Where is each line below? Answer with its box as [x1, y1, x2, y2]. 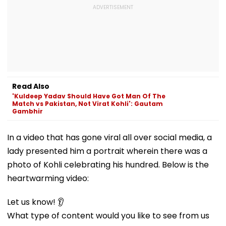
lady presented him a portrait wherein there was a [7, 145, 207, 157]
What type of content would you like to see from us [7, 209, 209, 221]
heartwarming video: [7, 172, 89, 184]
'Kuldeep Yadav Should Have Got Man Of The [12, 91, 165, 100]
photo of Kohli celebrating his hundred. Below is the [7, 158, 209, 171]
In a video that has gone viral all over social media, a [7, 131, 212, 143]
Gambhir [12, 106, 43, 116]
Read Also [12, 81, 49, 91]
